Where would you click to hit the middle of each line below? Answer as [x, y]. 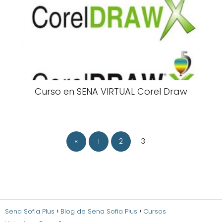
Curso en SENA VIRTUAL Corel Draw [111, 91]
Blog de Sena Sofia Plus [99, 212]
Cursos [155, 212]
